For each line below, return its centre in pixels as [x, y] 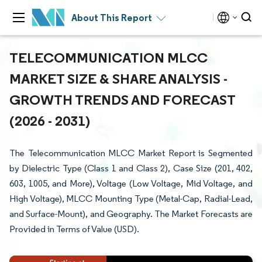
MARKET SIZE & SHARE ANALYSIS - [118, 78]
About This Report [112, 18]
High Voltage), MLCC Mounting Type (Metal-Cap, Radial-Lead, [131, 199]
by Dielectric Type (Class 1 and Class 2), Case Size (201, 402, [131, 168]
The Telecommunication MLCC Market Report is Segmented [131, 153]
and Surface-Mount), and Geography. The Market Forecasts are [131, 214]
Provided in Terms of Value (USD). [74, 229]
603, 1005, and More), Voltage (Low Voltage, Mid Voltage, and [131, 183]
